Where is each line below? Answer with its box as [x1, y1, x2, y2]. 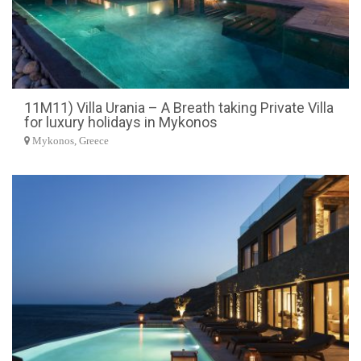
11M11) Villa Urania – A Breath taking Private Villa [24, 98, 334, 116]
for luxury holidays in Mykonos [24, 113, 218, 131]
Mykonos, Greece [30, 135, 109, 147]
